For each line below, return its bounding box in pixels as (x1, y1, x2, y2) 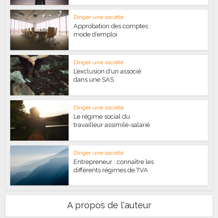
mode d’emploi (73, 31, 118, 38)
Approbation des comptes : (73, 22, 151, 30)
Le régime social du (73, 112, 130, 120)
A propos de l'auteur (67, 200, 151, 211)
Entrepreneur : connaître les (73, 158, 154, 165)
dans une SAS (73, 76, 114, 84)
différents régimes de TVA (73, 166, 148, 174)
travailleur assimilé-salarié (73, 121, 150, 128)
